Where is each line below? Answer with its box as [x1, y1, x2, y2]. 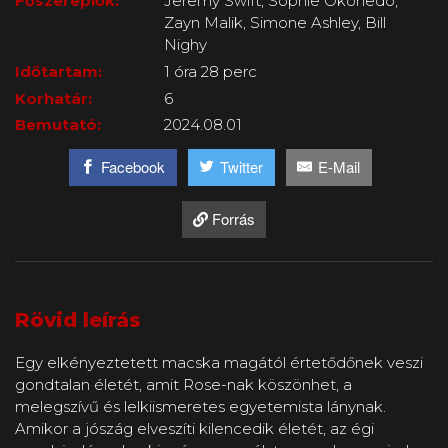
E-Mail [318, 156, 361, 178]
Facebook [101, 156, 166, 178]
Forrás [212, 208, 255, 230]
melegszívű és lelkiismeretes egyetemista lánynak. [15, 397, 386, 417]
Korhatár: [15, 88, 92, 108]
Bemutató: [15, 115, 101, 135]
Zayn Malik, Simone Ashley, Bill [164, 12, 387, 32]
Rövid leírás [15, 308, 141, 333]
